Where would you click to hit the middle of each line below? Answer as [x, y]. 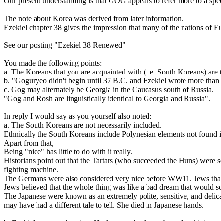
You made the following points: [53, 63]
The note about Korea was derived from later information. [94, 18]
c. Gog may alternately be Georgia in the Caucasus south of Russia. [109, 90]
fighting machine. [31, 169]
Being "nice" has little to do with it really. [68, 152]
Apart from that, [29, 143]
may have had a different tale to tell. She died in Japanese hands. [104, 205]
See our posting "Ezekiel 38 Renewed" [65, 45]
